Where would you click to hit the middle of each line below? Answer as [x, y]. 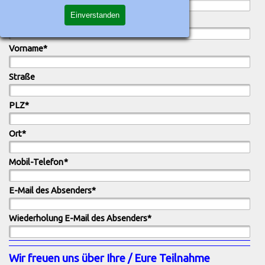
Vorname [26, 48]
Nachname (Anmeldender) [58, 20]
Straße [22, 76]
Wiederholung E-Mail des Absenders [78, 218]
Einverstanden [95, 15]
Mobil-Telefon [36, 161]
